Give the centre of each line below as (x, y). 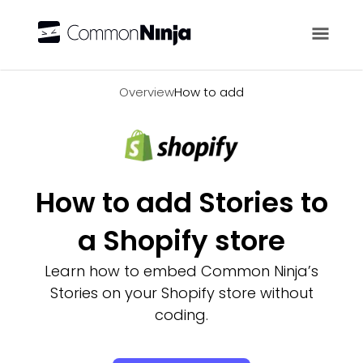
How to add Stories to (181, 203)
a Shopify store (181, 241)
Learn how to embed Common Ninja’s (181, 271)
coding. (181, 315)
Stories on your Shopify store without (181, 293)
